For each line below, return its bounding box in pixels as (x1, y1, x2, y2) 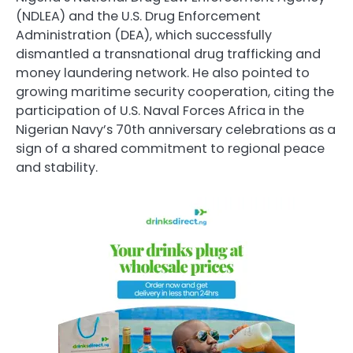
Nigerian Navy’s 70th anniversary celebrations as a (16, 121, 336, 139)
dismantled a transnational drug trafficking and (16, 45, 321, 64)
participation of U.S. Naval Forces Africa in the (16, 102, 304, 121)
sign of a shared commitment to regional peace (16, 139, 325, 158)
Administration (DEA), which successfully (16, 26, 272, 45)
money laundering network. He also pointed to (16, 64, 310, 83)
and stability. (16, 158, 98, 177)
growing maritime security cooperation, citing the (16, 83, 334, 102)
